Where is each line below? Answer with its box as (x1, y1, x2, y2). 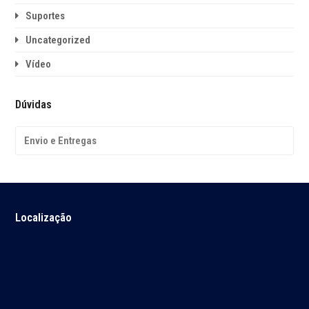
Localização (15, 211, 72, 225)
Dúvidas (15, 98, 52, 112)
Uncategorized (26, 34, 91, 47)
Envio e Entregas (23, 134, 97, 148)
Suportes (26, 10, 66, 23)
